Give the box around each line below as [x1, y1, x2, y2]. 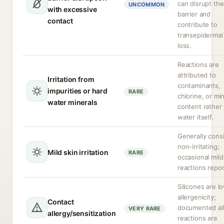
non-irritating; [177, 142, 219, 150]
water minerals [47, 98, 97, 106]
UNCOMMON [128, 1, 165, 8]
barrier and [177, 10, 211, 18]
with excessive [47, 5, 97, 13]
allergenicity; [177, 193, 216, 201]
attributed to [177, 71, 216, 79]
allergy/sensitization [47, 209, 116, 217]
